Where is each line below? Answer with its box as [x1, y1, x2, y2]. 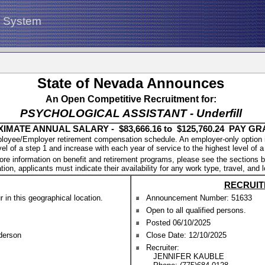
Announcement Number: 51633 [146, 193, 252, 202]
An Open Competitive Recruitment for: [45, 94, 216, 104]
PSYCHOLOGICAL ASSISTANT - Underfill [20, 107, 242, 119]
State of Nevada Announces [37, 75, 224, 91]
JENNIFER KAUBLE [146, 252, 224, 261]
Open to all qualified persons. [146, 206, 246, 215]
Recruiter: [146, 243, 179, 252]
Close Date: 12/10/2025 [146, 231, 227, 240]
